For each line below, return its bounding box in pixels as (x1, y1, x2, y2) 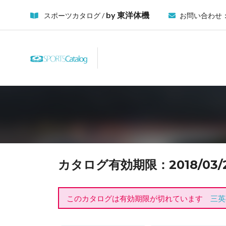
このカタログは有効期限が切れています (66, 193, 210, 203)
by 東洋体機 (106, 10, 149, 20)
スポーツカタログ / (42, 11, 106, 20)
